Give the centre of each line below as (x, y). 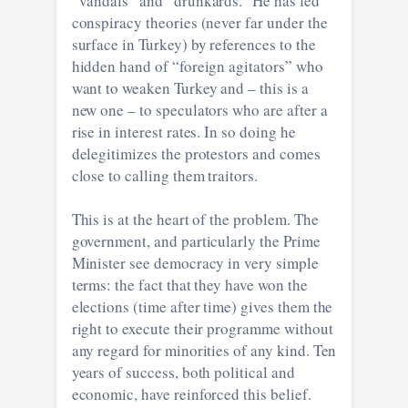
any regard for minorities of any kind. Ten (204, 350)
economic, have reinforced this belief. (191, 393)
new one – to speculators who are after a (199, 109)
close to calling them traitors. (164, 175)
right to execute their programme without (202, 328)
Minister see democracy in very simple (195, 262)
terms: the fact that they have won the (189, 284)
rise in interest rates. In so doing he (184, 131)
